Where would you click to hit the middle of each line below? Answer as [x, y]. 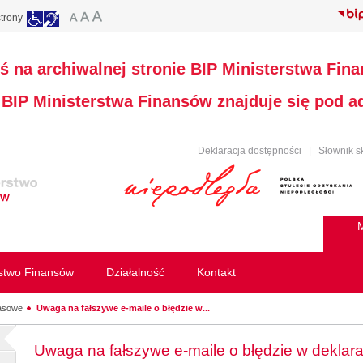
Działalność [135, 272]
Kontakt [216, 272]
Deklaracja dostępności [250, 151]
